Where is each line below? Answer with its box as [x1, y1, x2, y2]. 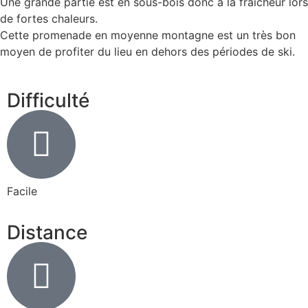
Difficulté [7, 88, 89, 112]
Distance [7, 221, 87, 245]
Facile [7, 184, 37, 198]
